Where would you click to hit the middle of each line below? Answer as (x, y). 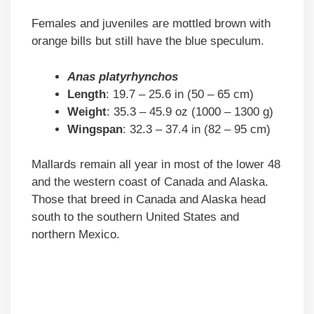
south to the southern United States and (135, 217)
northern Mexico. (76, 235)
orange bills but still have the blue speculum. (148, 41)
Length (87, 94)
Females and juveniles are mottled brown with (151, 24)
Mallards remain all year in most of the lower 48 (156, 165)
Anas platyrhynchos (123, 76)
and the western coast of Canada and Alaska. (150, 182)
